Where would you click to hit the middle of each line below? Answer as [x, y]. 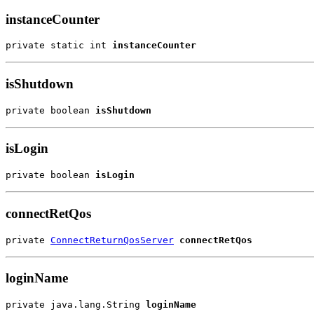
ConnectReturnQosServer [112, 240]
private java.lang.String [76, 305]
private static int [59, 46]
